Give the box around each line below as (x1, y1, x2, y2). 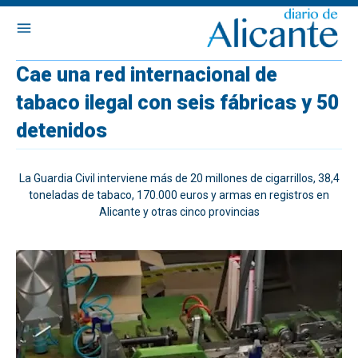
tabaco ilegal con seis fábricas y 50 (16, 91, 339, 114)
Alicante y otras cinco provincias (98, 205, 260, 218)
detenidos (16, 119, 107, 142)
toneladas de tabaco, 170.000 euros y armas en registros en (29, 189, 329, 201)
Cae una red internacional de (16, 63, 277, 86)
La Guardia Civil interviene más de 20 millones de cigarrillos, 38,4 (18, 172, 340, 185)
